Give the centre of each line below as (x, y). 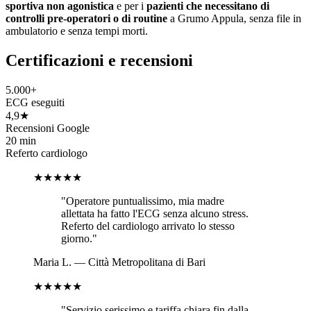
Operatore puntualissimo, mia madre (145, 201)
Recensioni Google (48, 128)
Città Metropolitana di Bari (147, 262)
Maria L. (52, 262)
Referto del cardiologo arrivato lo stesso (148, 226)
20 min (21, 141)
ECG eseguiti (35, 103)
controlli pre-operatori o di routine (86, 19)
